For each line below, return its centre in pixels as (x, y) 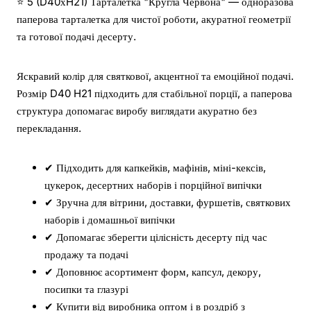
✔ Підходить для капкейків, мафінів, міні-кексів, (155, 168)
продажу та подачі (86, 255)
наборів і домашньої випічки (110, 220)
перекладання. (49, 128)
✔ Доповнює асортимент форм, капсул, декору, (153, 272)
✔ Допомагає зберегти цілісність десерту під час (156, 237)
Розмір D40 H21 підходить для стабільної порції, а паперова (154, 94)
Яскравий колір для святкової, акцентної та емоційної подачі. (155, 76)
